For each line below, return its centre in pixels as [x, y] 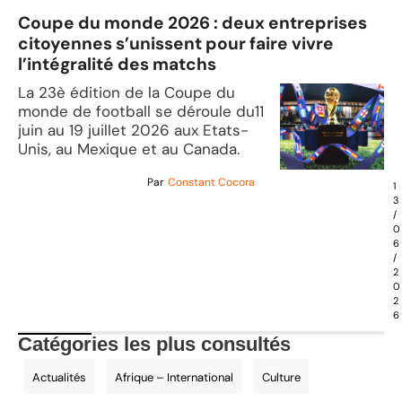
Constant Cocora [211, 183]
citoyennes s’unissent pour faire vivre [176, 43]
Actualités [59, 378]
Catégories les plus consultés [154, 345]
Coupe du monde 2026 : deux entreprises [192, 22]
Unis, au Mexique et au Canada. [129, 149]
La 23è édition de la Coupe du [127, 92]
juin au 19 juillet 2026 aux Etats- [133, 130]
